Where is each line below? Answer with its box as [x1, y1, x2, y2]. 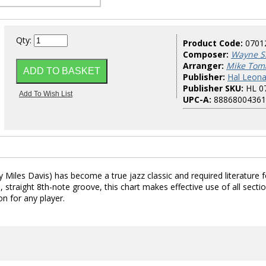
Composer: [183, 49, 229, 60]
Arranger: [183, 60, 224, 71]
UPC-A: [183, 94, 211, 105]
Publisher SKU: [183, 83, 243, 94]
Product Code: [183, 37, 245, 49]
